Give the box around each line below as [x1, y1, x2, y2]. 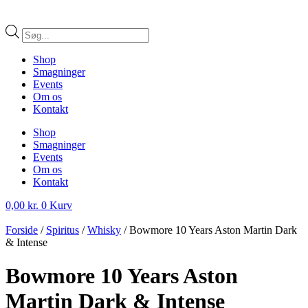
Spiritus [46, 223, 79, 236]
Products [21, 23, 59, 36]
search [21, 36, 49, 48]
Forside [5, 223, 38, 236]
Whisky [87, 223, 121, 236]
